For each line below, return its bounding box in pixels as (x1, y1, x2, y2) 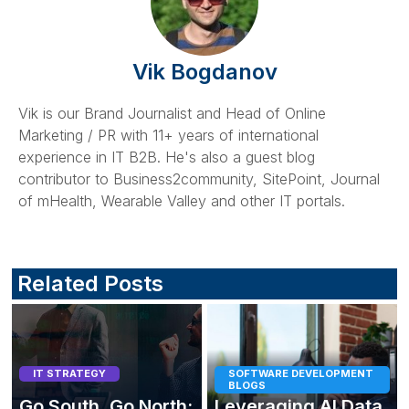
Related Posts (17, 269, 163, 297)
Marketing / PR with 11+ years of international (18, 125, 319, 144)
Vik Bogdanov (131, 58, 278, 85)
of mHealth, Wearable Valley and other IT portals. (18, 191, 345, 210)
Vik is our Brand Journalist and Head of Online (18, 103, 326, 122)
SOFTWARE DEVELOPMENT (228, 366, 373, 380)
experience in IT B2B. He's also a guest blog (18, 147, 315, 166)
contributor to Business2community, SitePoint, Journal (18, 169, 380, 188)
